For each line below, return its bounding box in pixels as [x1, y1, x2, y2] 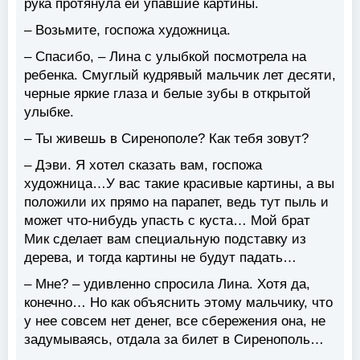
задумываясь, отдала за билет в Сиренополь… [24, 332, 324, 348]
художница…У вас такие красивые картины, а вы [24, 176, 334, 192]
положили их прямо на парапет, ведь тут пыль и [24, 194, 329, 211]
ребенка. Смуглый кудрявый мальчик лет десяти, [24, 67, 336, 84]
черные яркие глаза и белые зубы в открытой [24, 86, 311, 102]
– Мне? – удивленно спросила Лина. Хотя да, [24, 276, 310, 292]
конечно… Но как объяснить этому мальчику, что [24, 295, 333, 311]
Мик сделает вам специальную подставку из [24, 231, 306, 247]
